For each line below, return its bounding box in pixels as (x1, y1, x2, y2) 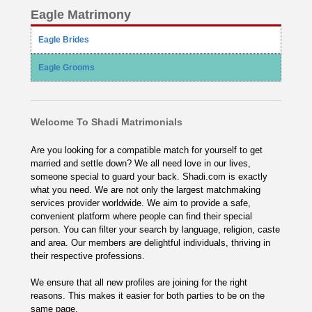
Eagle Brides (38, 35, 89, 45)
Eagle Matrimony (31, 8, 131, 22)
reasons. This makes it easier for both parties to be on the (31, 290, 265, 301)
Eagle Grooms (38, 63, 95, 72)
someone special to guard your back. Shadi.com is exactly (31, 171, 267, 182)
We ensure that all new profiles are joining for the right (31, 277, 247, 288)
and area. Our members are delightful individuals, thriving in (31, 237, 270, 248)
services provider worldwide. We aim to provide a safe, (31, 198, 251, 208)
